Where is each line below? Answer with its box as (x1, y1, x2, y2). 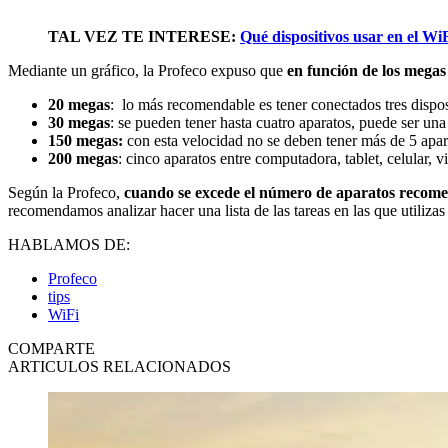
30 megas (48, 114, 110, 132)
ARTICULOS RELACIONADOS (8, 358, 231, 376)
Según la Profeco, (8, 184, 124, 202)
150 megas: (48, 132, 127, 150)
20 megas (48, 96, 110, 114)
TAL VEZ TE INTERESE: (48, 28, 240, 46)
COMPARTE (8, 340, 95, 358)
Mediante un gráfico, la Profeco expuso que (8, 62, 287, 80)
